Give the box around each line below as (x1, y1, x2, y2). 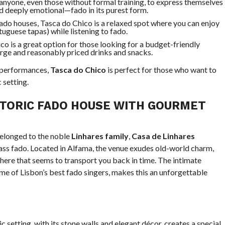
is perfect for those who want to (105, 65, 216, 74)
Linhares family (71, 131, 129, 141)
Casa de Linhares (131, 131, 195, 141)
